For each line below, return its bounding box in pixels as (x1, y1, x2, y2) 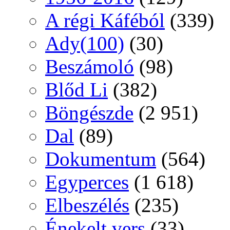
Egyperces (45, 171, 129, 194)
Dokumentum (45, 148, 156, 170)
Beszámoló (45, 55, 134, 78)
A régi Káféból (45, 9, 165, 32)
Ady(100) (45, 32, 124, 55)
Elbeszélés (45, 194, 129, 217)
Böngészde (45, 102, 133, 124)
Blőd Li (45, 79, 108, 101)
